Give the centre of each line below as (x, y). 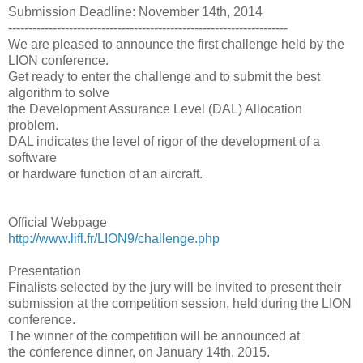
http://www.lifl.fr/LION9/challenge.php (114, 238)
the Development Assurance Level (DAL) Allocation (155, 109)
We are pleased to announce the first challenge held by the (176, 44)
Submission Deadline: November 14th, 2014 (135, 11)
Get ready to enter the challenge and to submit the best (164, 76)
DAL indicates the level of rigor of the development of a (164, 141)
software (32, 157)
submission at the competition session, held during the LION (180, 303)
